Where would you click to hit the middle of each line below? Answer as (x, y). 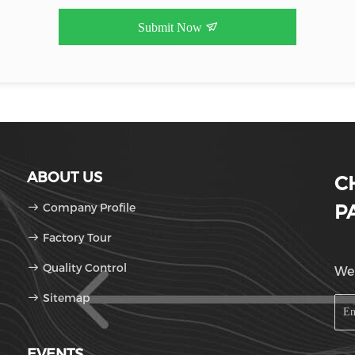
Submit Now (171, 27)
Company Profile (89, 208)
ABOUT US (65, 177)
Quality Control (83, 268)
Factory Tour (77, 238)
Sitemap (67, 298)
